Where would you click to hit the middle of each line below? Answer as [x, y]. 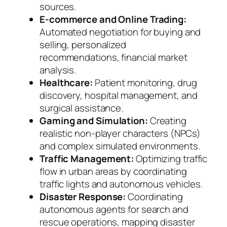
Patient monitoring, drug [145, 83]
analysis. [58, 70]
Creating [167, 121]
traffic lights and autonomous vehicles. [121, 184]
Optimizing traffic [171, 159]
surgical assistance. [81, 108]
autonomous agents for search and [114, 210]
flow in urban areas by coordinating [113, 172]
